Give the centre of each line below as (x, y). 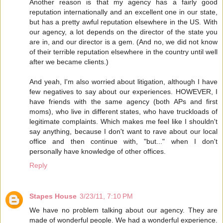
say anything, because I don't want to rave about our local (123, 132)
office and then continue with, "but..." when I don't (123, 142)
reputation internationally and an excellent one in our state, (123, 12)
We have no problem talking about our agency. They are (123, 210)
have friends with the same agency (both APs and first (123, 102)
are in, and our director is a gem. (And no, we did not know (123, 42)
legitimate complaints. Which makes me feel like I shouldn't (123, 122)
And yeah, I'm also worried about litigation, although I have (123, 82)
